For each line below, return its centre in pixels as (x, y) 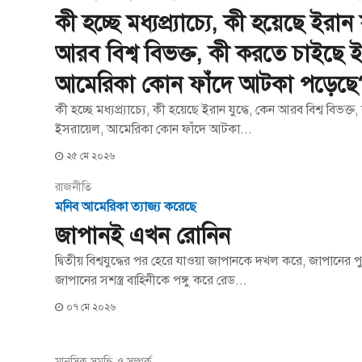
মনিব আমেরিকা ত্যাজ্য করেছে (126, 207)
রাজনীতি (74, 187)
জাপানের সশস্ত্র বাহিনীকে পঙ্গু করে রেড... (152, 280)
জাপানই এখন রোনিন (143, 236)
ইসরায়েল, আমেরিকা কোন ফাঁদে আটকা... (154, 129)
